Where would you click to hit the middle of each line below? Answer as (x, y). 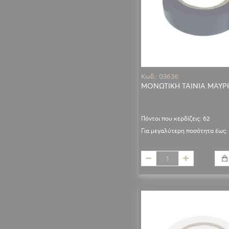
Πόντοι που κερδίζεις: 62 (175, 119)
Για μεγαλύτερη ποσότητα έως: (184, 130)
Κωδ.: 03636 (159, 77)
